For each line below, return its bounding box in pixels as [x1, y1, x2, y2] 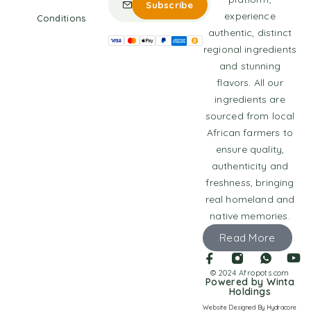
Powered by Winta [205, 276, 295, 289]
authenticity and [211, 160, 289, 173]
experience [224, 10, 276, 23]
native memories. [210, 210, 290, 223]
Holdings [228, 285, 271, 299]
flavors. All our [217, 76, 283, 90]
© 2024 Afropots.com [210, 268, 289, 278]
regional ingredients [203, 43, 297, 56]
